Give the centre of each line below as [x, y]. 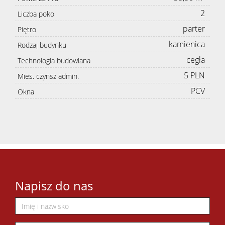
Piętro [27, 30]
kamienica [187, 44]
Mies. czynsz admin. [48, 76]
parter [194, 29]
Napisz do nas [54, 186]
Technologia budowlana [54, 61]
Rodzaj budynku [42, 45]
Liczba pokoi [37, 14]
